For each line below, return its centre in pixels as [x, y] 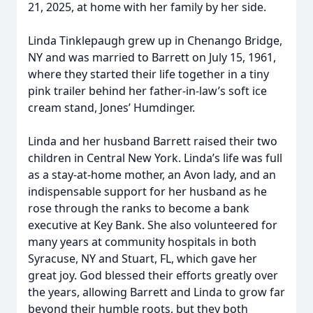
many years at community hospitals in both [142, 242]
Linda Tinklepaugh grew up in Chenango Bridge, [155, 41]
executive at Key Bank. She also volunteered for [153, 225]
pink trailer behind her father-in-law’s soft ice [147, 91]
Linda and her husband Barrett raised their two [153, 141]
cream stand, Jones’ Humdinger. [111, 108]
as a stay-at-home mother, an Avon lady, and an [152, 175]
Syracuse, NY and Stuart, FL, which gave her [143, 259]
